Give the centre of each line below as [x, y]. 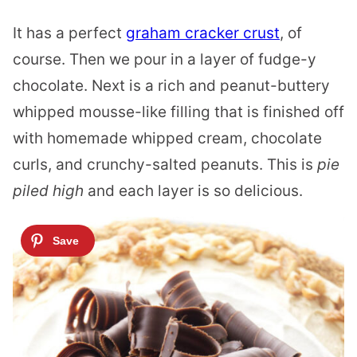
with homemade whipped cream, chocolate [167, 138]
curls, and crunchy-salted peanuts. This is [165, 164]
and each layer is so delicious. [193, 190]
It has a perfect [69, 33]
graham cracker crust [203, 33]
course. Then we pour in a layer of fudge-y [165, 59]
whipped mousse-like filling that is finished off [178, 112]
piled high [48, 190]
